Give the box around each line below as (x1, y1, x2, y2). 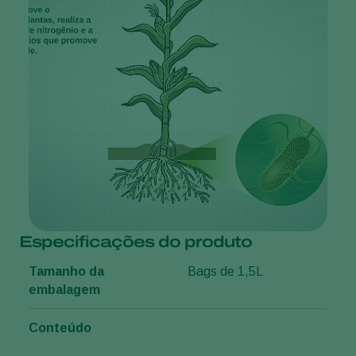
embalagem (29, 283, 100, 297)
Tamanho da (29, 265, 104, 279)
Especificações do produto (19, 233, 252, 251)
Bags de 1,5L (188, 265, 263, 279)
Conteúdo (29, 321, 91, 335)
